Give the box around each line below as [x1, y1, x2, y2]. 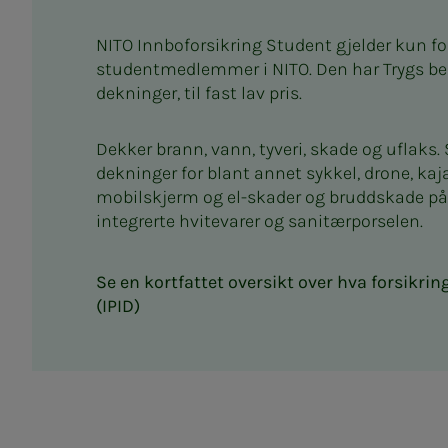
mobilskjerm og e [96, 186, 236, 209]
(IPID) [96, 295, 140, 318]
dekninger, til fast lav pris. [96, 82, 302, 105]
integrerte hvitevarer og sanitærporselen [96, 210, 420, 233]
